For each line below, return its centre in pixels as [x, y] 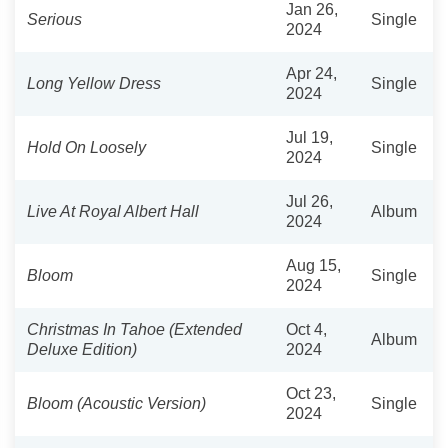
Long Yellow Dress [94, 83]
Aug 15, [313, 265]
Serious [54, 19]
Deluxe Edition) [82, 349]
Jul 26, [309, 201]
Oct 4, [306, 329]
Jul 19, [309, 137]
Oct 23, [311, 393]
